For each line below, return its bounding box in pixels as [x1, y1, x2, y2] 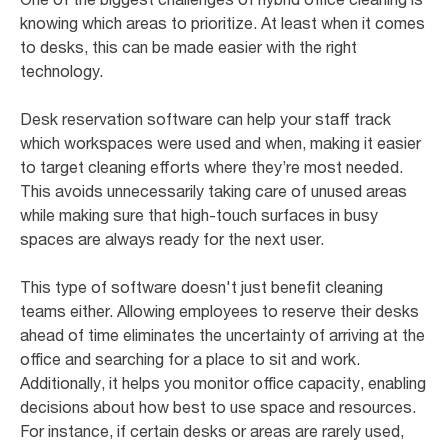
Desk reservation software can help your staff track [20, 108, 391, 129]
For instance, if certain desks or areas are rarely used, [20, 420, 404, 441]
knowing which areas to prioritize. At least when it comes [20, 12, 425, 33]
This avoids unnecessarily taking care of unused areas [20, 180, 407, 201]
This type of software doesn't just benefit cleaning [20, 276, 383, 297]
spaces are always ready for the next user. [20, 228, 328, 249]
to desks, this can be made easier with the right [20, 36, 357, 57]
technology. [20, 60, 107, 81]
